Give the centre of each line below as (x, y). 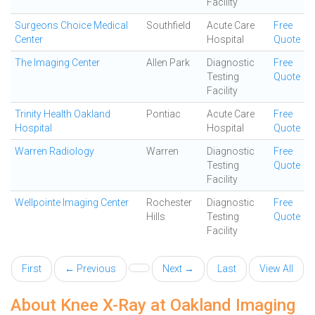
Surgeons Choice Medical (71, 25)
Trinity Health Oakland (63, 114)
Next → (178, 269)
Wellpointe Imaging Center (72, 202)
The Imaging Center (57, 63)
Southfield (168, 25)
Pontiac (163, 114)
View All (276, 269)
